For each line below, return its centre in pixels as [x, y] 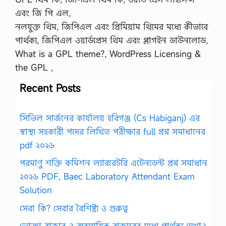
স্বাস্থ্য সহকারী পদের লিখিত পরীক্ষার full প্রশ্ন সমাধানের [112, 131]
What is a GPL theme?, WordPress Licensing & [108, 53]
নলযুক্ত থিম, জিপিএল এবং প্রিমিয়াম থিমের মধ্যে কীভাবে [111, 26]
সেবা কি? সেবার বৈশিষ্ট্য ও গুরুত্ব [74, 208]
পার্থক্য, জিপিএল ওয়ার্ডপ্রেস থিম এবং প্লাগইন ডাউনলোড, [111, 40]
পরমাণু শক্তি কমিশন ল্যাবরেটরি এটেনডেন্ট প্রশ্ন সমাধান [114, 163]
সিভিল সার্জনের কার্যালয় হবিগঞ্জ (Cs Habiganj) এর [110, 118]
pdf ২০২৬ [37, 145]
